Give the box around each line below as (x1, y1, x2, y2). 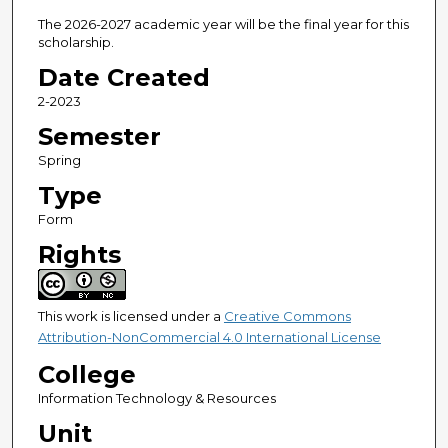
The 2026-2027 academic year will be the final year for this (37, 16, 409, 33)
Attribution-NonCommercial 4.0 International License (37, 329, 381, 346)
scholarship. (37, 34, 114, 51)
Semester (37, 122, 161, 152)
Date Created (37, 63, 210, 93)
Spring (37, 152, 81, 169)
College (37, 360, 136, 390)
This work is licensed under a (37, 308, 224, 325)
